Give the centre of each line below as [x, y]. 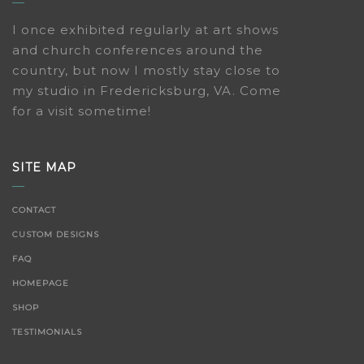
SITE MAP [44, 167]
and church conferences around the [138, 50]
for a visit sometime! [82, 111]
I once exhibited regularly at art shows [145, 30]
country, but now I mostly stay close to [146, 70]
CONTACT [34, 210]
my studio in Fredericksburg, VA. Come [147, 91]
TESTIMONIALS [47, 332]
